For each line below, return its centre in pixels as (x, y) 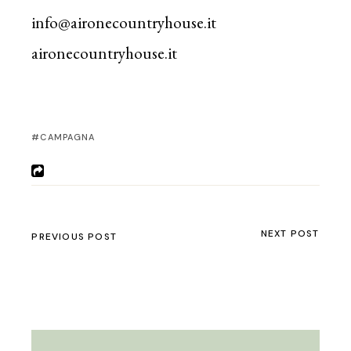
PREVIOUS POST (74, 236)
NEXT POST (290, 233)
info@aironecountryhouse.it (124, 22)
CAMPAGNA (68, 137)
